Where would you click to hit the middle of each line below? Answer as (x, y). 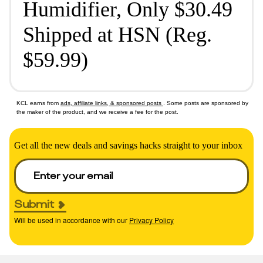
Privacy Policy (151, 220)
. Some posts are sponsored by (206, 103)
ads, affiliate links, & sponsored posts (112, 103)
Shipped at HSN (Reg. (117, 35)
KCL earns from (38, 103)
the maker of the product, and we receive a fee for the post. (97, 112)
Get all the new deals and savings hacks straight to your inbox (128, 145)
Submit (34, 204)
